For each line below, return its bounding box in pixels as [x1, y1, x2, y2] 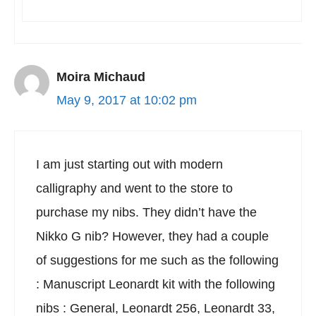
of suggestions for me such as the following [36, 253, 279, 267]
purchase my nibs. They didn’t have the [36, 205, 257, 219]
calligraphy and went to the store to [36, 181, 233, 195]
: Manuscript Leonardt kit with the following [36, 277, 275, 291]
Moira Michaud [56, 70, 145, 84]
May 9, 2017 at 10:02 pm [56, 93, 197, 107]
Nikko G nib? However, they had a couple [36, 229, 269, 243]
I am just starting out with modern [36, 157, 223, 171]
